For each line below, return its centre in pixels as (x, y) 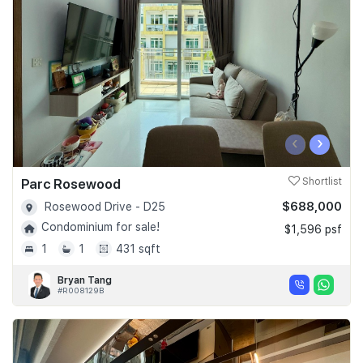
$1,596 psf (313, 229)
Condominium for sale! (100, 227)
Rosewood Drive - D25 (103, 207)
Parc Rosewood (71, 184)
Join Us (38, 28)
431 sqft (138, 248)
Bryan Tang (85, 280)
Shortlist (321, 181)
